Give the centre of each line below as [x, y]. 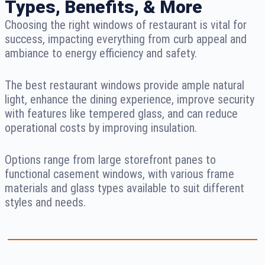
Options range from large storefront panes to [110, 160]
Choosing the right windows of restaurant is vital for [126, 25]
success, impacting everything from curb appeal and [126, 39]
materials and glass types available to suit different [125, 188]
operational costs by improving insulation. [101, 128]
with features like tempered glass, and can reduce [121, 114]
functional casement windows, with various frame [119, 174]
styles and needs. [45, 203]
